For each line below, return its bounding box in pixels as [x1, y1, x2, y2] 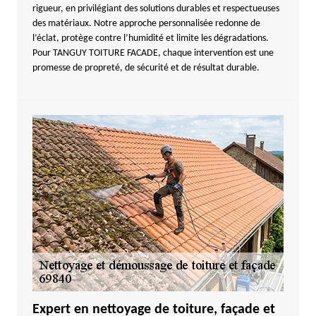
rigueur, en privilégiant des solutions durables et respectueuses [32, 4, 279, 14]
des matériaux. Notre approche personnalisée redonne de [32, 18, 260, 29]
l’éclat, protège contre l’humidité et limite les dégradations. [32, 33, 269, 44]
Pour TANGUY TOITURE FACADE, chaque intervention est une [32, 48, 274, 59]
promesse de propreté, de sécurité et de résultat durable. [32, 63, 260, 73]
